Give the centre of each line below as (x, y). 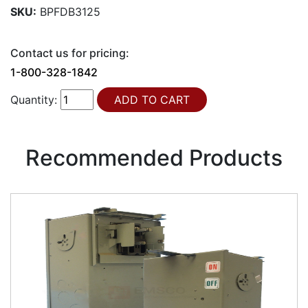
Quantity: (34, 100)
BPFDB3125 (70, 12)
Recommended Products (154, 158)
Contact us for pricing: (70, 53)
